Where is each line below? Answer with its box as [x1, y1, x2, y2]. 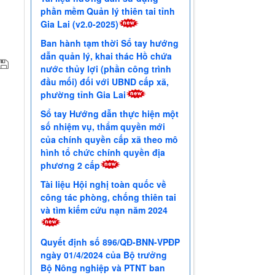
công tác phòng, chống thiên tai [41, 191, 177, 204]
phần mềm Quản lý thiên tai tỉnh [41, 5, 176, 18]
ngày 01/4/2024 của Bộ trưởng [41, 249, 168, 261]
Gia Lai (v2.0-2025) [41, 18, 119, 31]
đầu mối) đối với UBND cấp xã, [41, 76, 169, 88]
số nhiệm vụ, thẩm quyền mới [41, 120, 166, 133]
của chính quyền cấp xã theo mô [41, 133, 179, 146]
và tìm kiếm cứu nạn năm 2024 [41, 204, 168, 217]
